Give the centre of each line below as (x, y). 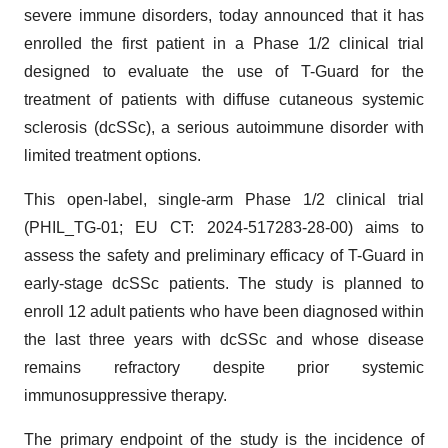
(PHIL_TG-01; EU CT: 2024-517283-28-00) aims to (224, 227)
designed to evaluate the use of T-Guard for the (224, 71)
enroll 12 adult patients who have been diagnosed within (224, 311)
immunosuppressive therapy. (125, 395)
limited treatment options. (112, 155)
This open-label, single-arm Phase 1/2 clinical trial (224, 199)
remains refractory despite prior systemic (224, 367)
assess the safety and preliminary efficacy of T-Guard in (224, 255)
